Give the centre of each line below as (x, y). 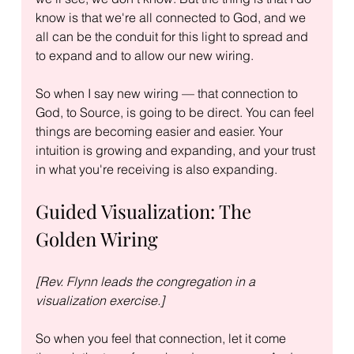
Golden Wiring (96, 238)
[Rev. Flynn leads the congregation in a (147, 281)
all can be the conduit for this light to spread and (173, 36)
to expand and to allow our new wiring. (144, 55)
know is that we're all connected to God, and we (172, 17)
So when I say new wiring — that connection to (168, 93)
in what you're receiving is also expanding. (156, 169)
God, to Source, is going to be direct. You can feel (176, 112)
